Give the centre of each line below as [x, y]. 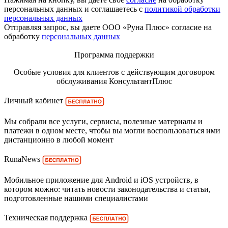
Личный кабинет [35, 101]
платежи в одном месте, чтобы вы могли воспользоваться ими [112, 131]
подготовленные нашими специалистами [76, 198]
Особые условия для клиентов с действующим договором [114, 72]
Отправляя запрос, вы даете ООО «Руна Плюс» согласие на [108, 27]
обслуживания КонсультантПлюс [114, 81]
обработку [23, 37]
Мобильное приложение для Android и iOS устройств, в [101, 180]
